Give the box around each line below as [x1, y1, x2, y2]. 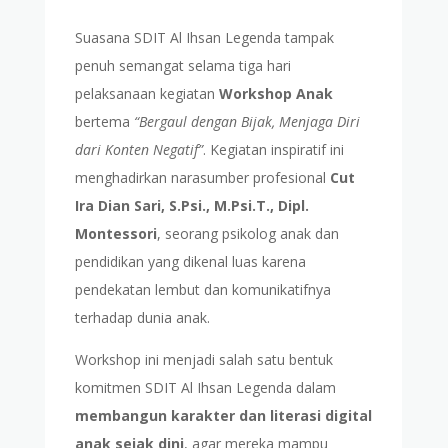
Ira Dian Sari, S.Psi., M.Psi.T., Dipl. [74, 196, 309, 216]
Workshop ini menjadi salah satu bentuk [74, 350, 333, 370]
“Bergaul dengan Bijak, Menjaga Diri [133, 112, 360, 132]
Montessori [74, 224, 157, 244]
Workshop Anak [218, 84, 333, 104]
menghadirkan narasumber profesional [74, 168, 330, 188]
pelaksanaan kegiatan [74, 84, 219, 104]
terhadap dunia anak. [74, 308, 210, 328]
